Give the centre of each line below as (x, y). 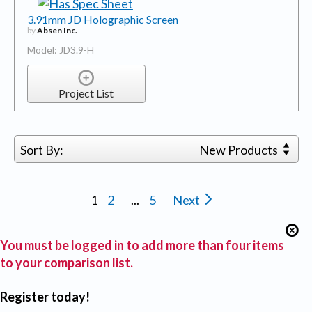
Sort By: (41, 149)
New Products (240, 149)
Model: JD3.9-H (60, 49)
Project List (86, 93)
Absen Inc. (57, 30)
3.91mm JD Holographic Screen (102, 19)
